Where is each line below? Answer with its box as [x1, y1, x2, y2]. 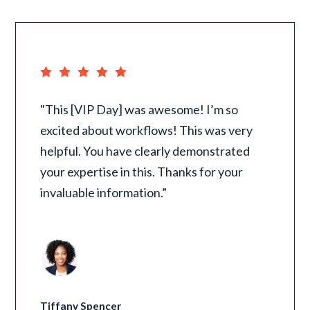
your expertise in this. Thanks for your [40, 164, 244, 180]
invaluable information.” [40, 185, 167, 201]
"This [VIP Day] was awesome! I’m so [40, 102, 239, 118]
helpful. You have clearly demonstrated [40, 143, 250, 159]
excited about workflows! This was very [40, 122, 253, 138]
